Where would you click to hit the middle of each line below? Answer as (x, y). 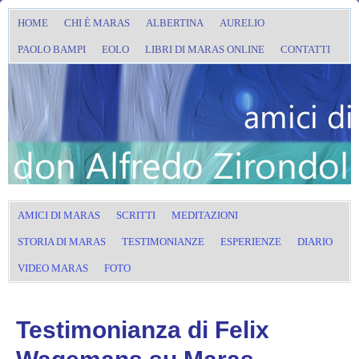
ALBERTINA (175, 23)
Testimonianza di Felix (143, 330)
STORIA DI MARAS (62, 242)
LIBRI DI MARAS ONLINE (205, 49)
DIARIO (315, 242)
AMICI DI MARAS (59, 215)
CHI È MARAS (97, 23)
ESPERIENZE (251, 242)
